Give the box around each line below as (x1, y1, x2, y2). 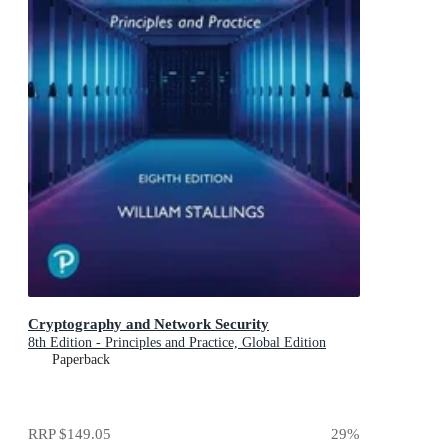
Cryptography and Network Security (28, 314, 269, 332)
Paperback (52, 351, 110, 367)
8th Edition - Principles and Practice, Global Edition (28, 334, 326, 350)
